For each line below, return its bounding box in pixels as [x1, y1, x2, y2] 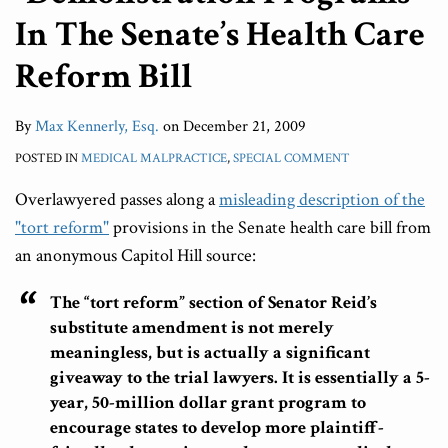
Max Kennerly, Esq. [35, 116, 159, 138]
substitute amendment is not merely [50, 316, 334, 340]
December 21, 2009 [183, 116, 306, 138]
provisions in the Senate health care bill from [109, 216, 431, 240]
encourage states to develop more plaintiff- [50, 416, 384, 440]
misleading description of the [219, 188, 425, 212]
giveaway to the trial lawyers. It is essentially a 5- [50, 366, 430, 390]
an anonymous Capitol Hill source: [15, 244, 256, 268]
